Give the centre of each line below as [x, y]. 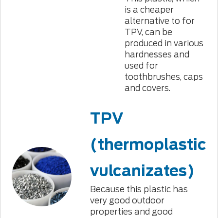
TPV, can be [148, 32]
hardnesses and [157, 55]
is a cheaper [149, 10]
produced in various [164, 44]
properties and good [131, 212]
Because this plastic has [139, 190]
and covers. [147, 88]
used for [141, 66]
